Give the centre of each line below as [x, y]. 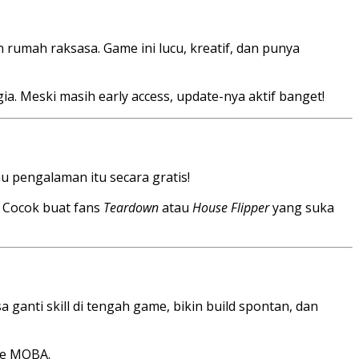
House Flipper [231, 208]
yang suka [302, 208]
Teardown [131, 208]
